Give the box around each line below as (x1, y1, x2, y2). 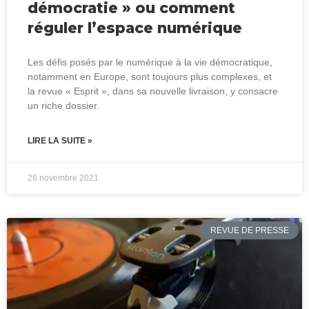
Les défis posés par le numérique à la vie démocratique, (28, 56, 272, 68)
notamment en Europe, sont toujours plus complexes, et (28, 70, 272, 82)
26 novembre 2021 (28, 172, 99, 183)
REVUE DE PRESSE (210, 225, 289, 235)
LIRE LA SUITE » (28, 135, 92, 146)
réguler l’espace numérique (28, 19, 242, 37)
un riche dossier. (28, 99, 99, 111)
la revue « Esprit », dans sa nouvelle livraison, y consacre (28, 85, 278, 97)
